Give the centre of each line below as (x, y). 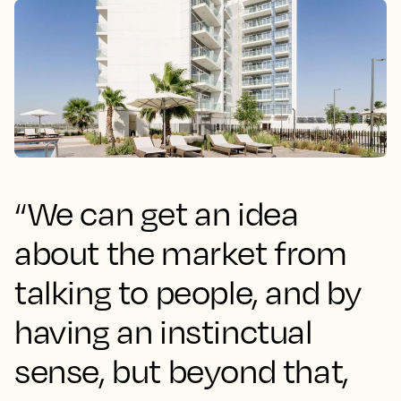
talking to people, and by (188, 292)
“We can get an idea (157, 213)
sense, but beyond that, (182, 371)
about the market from (181, 252)
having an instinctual (163, 331)
